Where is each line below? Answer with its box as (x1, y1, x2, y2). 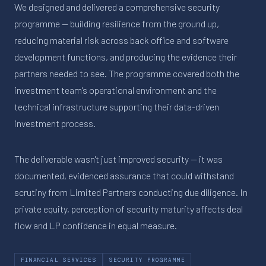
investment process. (14, 117, 96, 129)
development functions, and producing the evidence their (14, 50, 237, 62)
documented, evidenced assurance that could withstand (14, 169, 234, 181)
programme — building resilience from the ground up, (14, 17, 219, 29)
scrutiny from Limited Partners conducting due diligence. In (14, 186, 248, 198)
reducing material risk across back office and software (14, 34, 229, 46)
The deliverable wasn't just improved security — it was (14, 153, 223, 164)
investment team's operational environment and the (14, 84, 217, 96)
